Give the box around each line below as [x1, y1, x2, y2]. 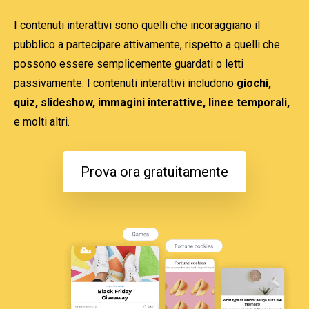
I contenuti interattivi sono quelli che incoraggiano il [14, 19, 260, 32]
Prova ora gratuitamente [81, 163, 228, 181]
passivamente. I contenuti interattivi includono [14, 77, 237, 90]
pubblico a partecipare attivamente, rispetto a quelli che [14, 38, 280, 52]
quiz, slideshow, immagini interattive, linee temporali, [14, 96, 290, 110]
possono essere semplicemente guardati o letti [14, 57, 243, 71]
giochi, [237, 77, 271, 90]
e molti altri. [14, 115, 70, 129]
